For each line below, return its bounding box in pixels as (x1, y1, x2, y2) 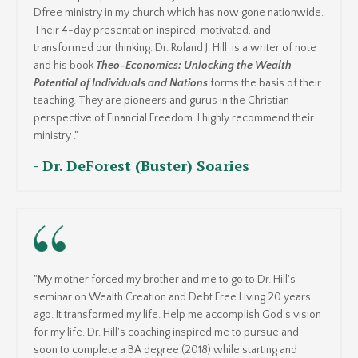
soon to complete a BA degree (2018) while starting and (34, 343, 297, 356)
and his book (34, 58, 96, 72)
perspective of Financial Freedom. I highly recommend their (34, 111, 314, 125)
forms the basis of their (208, 76, 321, 89)
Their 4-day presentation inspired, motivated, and (34, 23, 271, 37)
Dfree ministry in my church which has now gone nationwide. (34, 6, 324, 19)
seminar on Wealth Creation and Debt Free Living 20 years (34, 290, 311, 304)
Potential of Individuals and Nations (34, 76, 208, 89)
